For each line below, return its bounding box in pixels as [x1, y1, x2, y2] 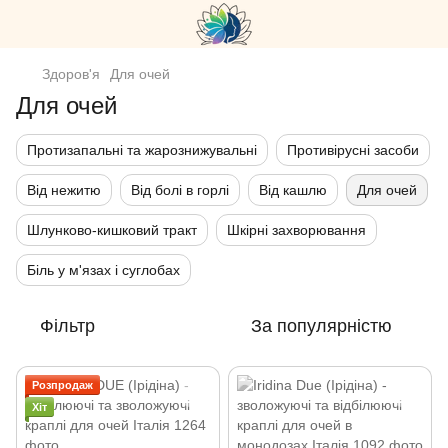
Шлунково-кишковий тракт [27, 222, 197, 238]
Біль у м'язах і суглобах [27, 262, 180, 278]
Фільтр [40, 316, 95, 336]
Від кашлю [259, 182, 327, 198]
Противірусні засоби [287, 142, 419, 158]
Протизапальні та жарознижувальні [27, 142, 257, 158]
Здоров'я [42, 66, 100, 82]
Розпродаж [32, 379, 93, 391]
